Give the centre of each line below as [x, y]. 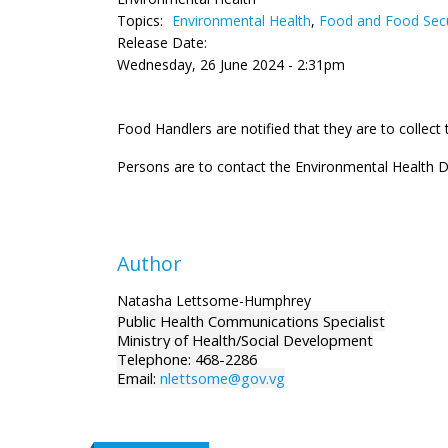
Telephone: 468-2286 [187, 359]
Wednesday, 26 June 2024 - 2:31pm [231, 64]
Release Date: [162, 42]
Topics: [142, 20]
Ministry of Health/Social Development [245, 340]
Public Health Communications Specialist [251, 321]
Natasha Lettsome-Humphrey [214, 300]
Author [149, 263]
